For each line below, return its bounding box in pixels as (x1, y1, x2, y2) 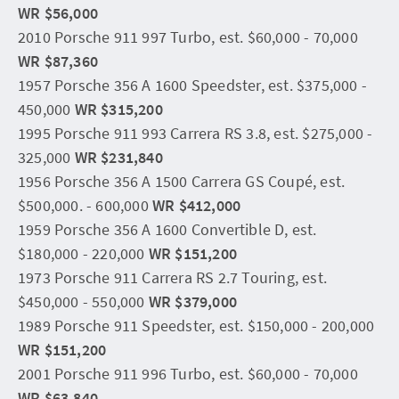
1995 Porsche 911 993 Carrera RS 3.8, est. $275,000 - (18, 122, 373, 143)
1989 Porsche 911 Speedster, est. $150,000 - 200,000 (18, 314, 375, 336)
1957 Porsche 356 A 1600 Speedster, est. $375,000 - (18, 74, 368, 95)
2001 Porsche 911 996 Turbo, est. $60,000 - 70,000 (18, 362, 358, 384)
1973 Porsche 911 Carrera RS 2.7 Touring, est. (18, 266, 328, 288)
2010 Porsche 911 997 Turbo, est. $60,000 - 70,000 (18, 26, 358, 47)
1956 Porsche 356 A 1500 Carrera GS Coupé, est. (18, 170, 346, 191)
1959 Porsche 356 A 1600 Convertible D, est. (18, 218, 317, 240)
